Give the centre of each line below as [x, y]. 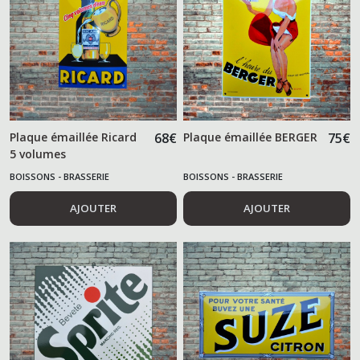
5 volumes [38, 153]
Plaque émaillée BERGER [251, 137]
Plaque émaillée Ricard [73, 137]
